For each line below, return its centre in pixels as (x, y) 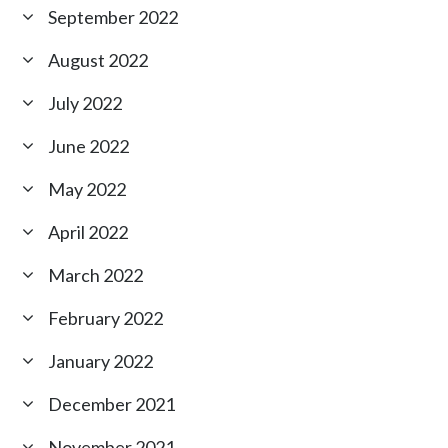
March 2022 (96, 274)
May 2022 (87, 188)
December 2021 (112, 403)
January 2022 (101, 360)
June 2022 (89, 145)
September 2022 (113, 16)
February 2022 (106, 317)
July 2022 (85, 102)
